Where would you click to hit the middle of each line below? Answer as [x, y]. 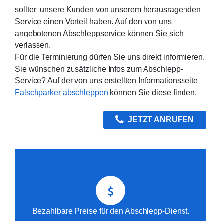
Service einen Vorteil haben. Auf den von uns [93, 21]
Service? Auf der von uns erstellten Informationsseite [106, 80]
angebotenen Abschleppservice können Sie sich [99, 33]
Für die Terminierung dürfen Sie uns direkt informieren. [110, 57]
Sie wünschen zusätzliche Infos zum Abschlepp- [99, 69]
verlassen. [33, 45]
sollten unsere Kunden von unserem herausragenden [108, 9]
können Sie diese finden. [152, 92]
